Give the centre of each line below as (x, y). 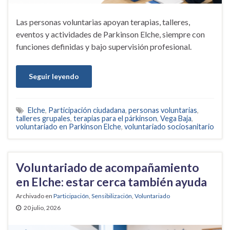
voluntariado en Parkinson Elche (69, 127)
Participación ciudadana (87, 110)
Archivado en (35, 196)
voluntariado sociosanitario (169, 127)
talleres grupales (43, 119)
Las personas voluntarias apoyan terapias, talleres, (103, 22)
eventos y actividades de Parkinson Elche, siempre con (110, 34)
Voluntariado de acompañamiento (108, 168)
